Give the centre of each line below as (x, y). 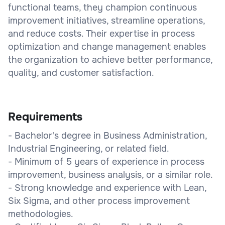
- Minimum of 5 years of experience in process (106, 161)
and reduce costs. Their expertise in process (101, 33)
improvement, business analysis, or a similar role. (110, 175)
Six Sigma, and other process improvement (99, 201)
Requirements (45, 117)
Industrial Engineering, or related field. (89, 148)
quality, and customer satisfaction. (81, 73)
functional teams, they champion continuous (102, 7)
